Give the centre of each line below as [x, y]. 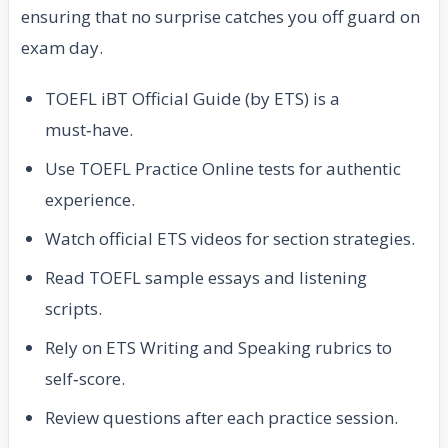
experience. [90, 200]
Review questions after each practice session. [221, 418]
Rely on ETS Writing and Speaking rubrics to [218, 348]
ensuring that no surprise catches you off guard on [220, 17]
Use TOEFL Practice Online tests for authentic [223, 169]
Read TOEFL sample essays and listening [206, 278]
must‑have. [89, 130]
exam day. [62, 48]
